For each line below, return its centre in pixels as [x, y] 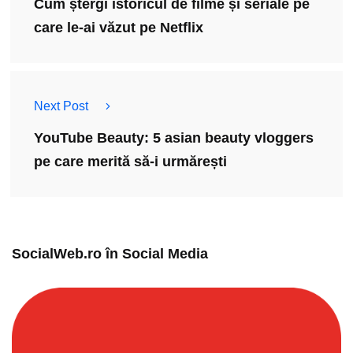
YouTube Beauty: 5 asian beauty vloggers [174, 138]
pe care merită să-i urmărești [130, 162]
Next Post [61, 106]
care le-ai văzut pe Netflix [119, 28]
